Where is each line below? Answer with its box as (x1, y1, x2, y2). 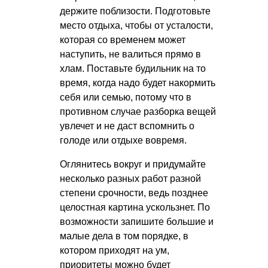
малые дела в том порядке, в (60, 231, 188, 242)
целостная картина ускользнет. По (60, 202, 210, 213)
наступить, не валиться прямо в (60, 49, 201, 60)
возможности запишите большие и (60, 217, 214, 227)
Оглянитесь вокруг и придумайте (60, 159, 206, 170)
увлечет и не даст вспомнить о (60, 121, 194, 132)
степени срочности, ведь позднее (60, 188, 208, 199)
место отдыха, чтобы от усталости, (60, 20, 213, 31)
